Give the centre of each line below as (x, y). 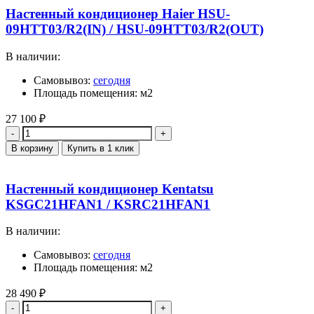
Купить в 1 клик (101, 148)
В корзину (32, 148)
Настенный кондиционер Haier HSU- (118, 14)
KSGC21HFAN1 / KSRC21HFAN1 (108, 204)
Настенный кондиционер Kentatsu (110, 189)
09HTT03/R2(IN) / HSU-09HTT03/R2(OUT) (135, 29)
